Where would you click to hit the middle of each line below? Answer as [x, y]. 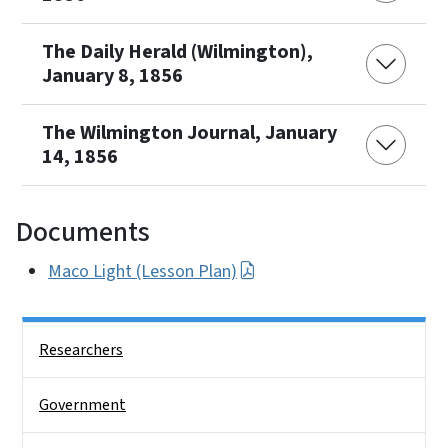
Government [82, 404]
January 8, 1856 [112, 75]
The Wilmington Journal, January [189, 132]
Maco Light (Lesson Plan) [142, 271]
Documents [83, 231]
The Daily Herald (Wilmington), [177, 51]
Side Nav [50, 335]
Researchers [81, 349]
